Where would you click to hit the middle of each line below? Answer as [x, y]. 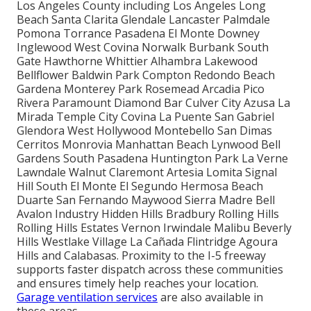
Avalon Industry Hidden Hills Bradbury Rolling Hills [148, 214]
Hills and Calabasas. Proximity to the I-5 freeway [141, 256]
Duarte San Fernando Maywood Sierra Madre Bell [146, 200]
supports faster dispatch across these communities [150, 270]
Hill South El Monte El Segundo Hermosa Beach [140, 186]
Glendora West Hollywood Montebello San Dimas [144, 131]
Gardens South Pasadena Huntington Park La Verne [152, 159]
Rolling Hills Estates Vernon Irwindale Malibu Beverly [154, 228]
